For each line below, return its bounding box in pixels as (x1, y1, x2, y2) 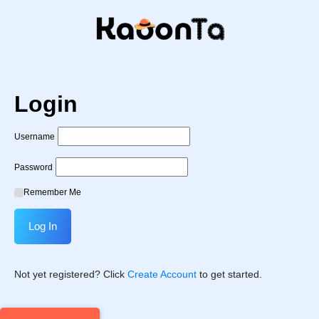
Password (14, 162, 53, 172)
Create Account (127, 268, 197, 280)
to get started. (197, 268, 262, 280)
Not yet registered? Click (14, 268, 127, 280)
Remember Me (23, 187, 81, 197)
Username (14, 131, 55, 142)
